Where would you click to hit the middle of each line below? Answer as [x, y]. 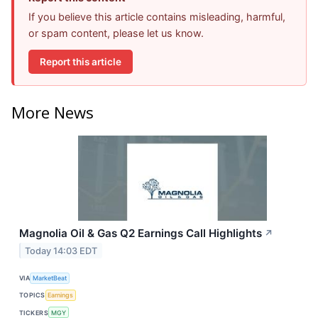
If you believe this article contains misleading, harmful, [157, 17]
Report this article [81, 61]
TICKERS [34, 312]
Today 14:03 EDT [61, 251]
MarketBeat [50, 278]
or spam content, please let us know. [116, 33]
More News [53, 112]
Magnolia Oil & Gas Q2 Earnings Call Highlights [141, 233]
